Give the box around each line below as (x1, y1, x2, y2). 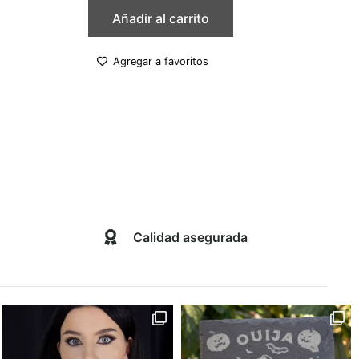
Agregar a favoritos (113, 54, 209, 67)
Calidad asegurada (132, 228, 248, 245)
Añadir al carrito (112, 10, 210, 27)
